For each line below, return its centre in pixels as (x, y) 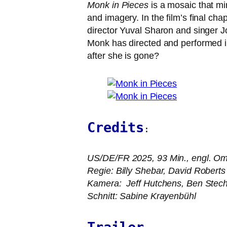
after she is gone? (123, 56)
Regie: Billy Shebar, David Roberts (156, 171)
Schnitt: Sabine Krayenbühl (143, 196)
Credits (116, 127)
